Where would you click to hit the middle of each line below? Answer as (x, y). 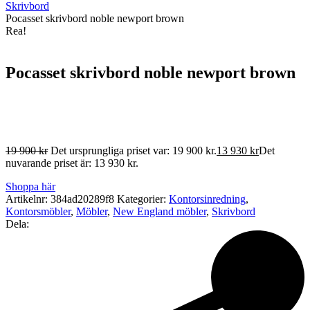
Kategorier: (143, 199)
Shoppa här (30, 186)
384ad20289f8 (82, 199)
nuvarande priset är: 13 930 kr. (72, 163)
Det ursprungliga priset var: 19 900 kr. (134, 150)
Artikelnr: (28, 199)
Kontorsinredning (207, 199)
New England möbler (159, 211)
